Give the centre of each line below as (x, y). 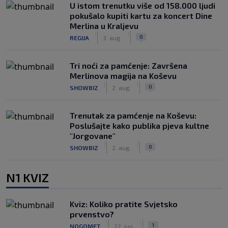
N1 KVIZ (27, 177)
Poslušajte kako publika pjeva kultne (139, 125)
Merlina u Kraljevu (104, 26)
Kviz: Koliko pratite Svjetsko (124, 204)
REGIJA (79, 37)
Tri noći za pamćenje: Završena (129, 65)
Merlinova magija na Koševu (123, 76)
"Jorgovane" (93, 136)
